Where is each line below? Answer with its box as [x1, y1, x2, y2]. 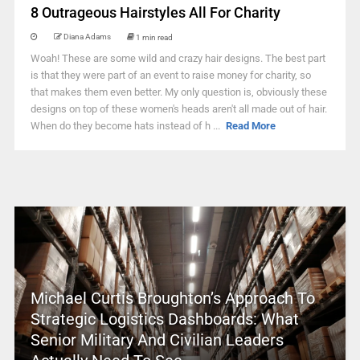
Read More [226, 120, 276, 132]
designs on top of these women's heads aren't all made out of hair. [30, 103, 327, 115]
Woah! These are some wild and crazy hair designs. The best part [30, 52, 325, 64]
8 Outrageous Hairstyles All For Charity [30, 4, 280, 21]
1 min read [135, 32, 173, 42]
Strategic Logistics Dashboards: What [30, 309, 299, 329]
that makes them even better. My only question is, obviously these [30, 86, 327, 98]
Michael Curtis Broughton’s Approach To [30, 288, 315, 308]
